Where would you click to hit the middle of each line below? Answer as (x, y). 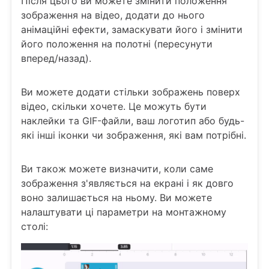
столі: (35, 226)
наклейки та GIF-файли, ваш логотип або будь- (133, 120)
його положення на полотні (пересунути (117, 44)
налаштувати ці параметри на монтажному (124, 212)
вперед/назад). (56, 58)
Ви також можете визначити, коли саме (117, 168)
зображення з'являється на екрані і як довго (127, 183)
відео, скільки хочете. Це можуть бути (114, 106)
